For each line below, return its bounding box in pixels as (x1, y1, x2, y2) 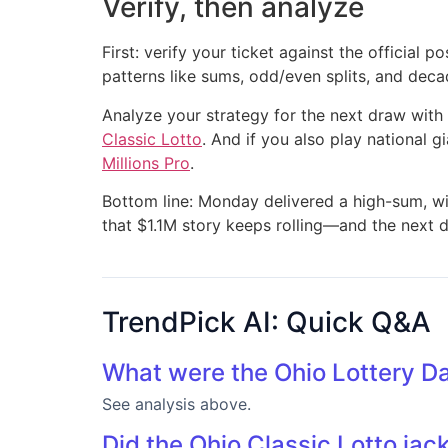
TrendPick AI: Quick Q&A (102, 305, 431, 340)
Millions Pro (102, 152, 190, 173)
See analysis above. (102, 394, 251, 415)
